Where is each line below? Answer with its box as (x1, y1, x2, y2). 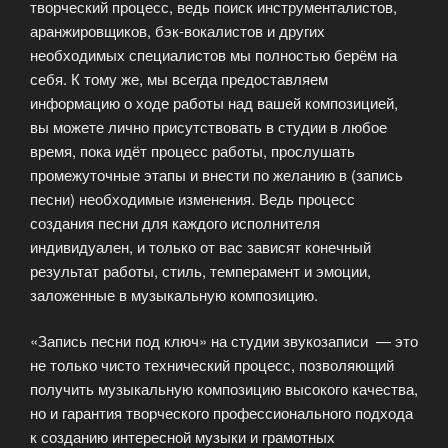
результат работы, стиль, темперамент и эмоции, (30, 259, 371, 281)
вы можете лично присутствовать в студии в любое (30, 115, 387, 137)
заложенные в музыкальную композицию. (30, 283, 318, 305)
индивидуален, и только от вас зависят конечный (30, 235, 371, 257)
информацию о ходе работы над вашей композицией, (30, 91, 398, 113)
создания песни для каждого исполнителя (30, 211, 320, 233)
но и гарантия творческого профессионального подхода (30, 402, 413, 424)
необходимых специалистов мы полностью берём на (30, 43, 397, 65)
